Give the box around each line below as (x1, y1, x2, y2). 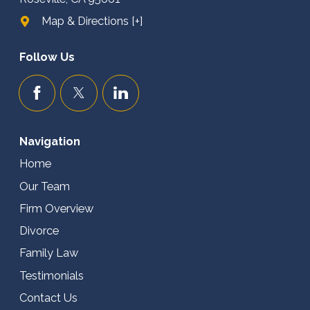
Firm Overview (19, 201, 93, 215)
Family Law (19, 246, 78, 260)
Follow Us (19, 50, 75, 64)
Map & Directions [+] (42, 15, 143, 28)
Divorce (19, 224, 59, 238)
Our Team (19, 179, 70, 193)
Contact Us (19, 291, 77, 304)
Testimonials (19, 268, 84, 282)
